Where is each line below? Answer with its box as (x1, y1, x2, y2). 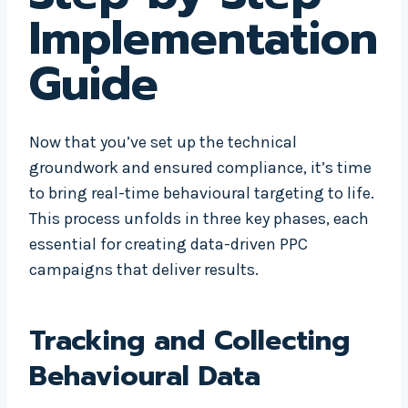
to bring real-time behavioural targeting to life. (29, 183, 374, 204)
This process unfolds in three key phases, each (29, 209, 369, 229)
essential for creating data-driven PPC (29, 234, 308, 255)
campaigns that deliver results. (29, 260, 259, 280)
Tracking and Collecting (29, 320, 350, 362)
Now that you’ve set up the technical (29, 132, 297, 153)
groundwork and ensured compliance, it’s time (29, 158, 372, 178)
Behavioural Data (29, 355, 260, 398)
